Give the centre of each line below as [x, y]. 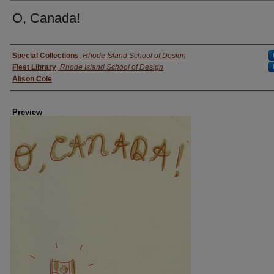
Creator [30, 55]
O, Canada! [46, 18]
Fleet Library [34, 67]
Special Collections [46, 55]
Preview [27, 112]
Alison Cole [32, 79]
